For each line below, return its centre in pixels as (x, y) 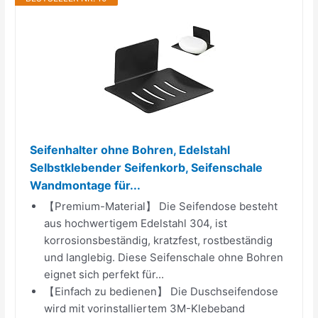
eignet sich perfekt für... (104, 274)
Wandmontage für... (86, 185)
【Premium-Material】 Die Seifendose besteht (161, 206)
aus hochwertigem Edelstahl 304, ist (136, 223)
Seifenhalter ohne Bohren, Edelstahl (130, 149)
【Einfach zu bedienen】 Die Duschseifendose (161, 291)
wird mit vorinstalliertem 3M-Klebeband (145, 308)
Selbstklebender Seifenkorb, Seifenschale (147, 167)
